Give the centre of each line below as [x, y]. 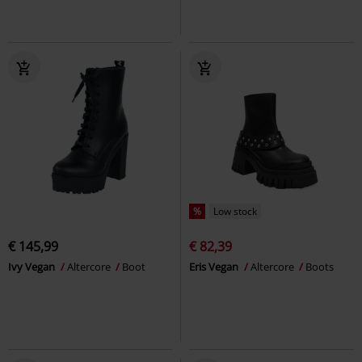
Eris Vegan [215, 266]
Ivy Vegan [33, 266]
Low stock [235, 211]
